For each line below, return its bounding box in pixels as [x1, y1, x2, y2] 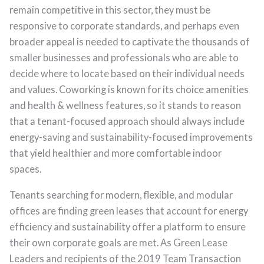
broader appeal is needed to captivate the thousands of [9, 36, 250, 48]
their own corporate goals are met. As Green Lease [9, 236, 228, 248]
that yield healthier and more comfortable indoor [9, 147, 222, 159]
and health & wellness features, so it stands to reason [9, 100, 242, 111]
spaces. [9, 163, 42, 175]
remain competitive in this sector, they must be [9, 4, 211, 16]
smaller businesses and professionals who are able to [9, 52, 239, 64]
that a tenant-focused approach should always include [9, 115, 245, 127]
